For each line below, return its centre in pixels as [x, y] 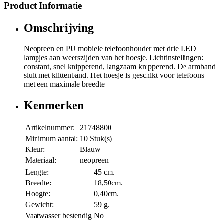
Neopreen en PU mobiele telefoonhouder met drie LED [110, 49]
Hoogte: [38, 193]
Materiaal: [41, 160]
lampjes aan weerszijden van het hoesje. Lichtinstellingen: [113, 58]
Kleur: [35, 149]
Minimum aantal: [52, 138]
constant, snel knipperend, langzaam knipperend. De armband [120, 67]
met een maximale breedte [64, 84]
